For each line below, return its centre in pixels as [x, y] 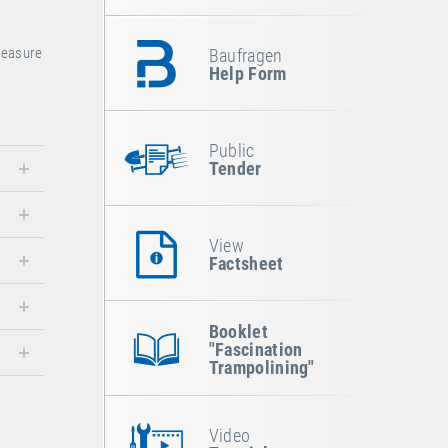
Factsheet [246, 263]
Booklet [238, 331]
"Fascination [255, 349]
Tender [235, 168]
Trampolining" [261, 367]
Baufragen [245, 55]
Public [231, 150]
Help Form [247, 73]
